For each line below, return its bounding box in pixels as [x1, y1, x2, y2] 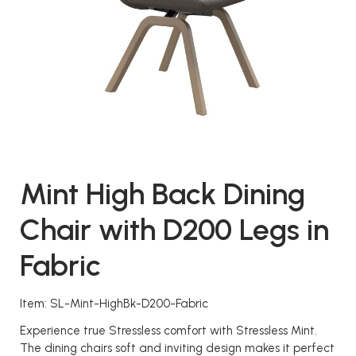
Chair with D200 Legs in [20, 211, 329, 247]
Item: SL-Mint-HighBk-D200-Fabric [20, 296, 208, 311]
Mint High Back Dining [20, 176, 305, 211]
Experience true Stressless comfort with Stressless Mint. [20, 323, 317, 338]
